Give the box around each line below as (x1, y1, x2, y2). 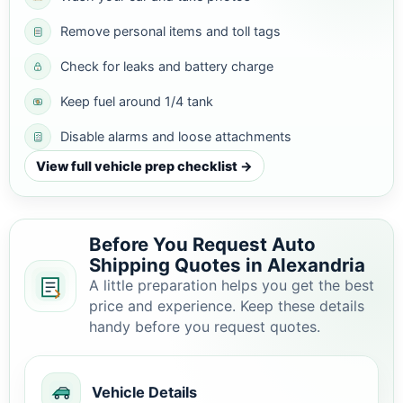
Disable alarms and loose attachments (60, 129, 291, 144)
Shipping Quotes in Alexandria (89, 254, 365, 276)
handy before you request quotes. (89, 318, 320, 336)
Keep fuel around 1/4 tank (60, 94, 213, 109)
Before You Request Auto (89, 233, 316, 255)
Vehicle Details (92, 383, 197, 401)
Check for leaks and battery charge (60, 58, 273, 74)
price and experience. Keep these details (89, 297, 364, 315)
